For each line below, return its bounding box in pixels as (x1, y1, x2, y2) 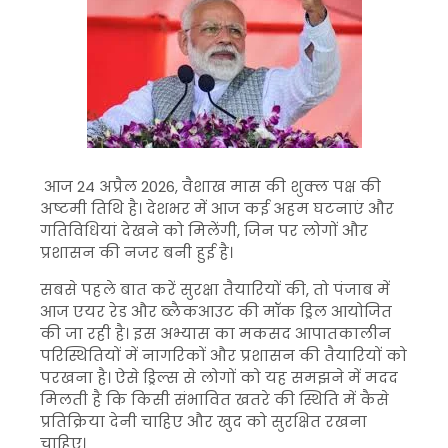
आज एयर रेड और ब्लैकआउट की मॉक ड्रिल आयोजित (40, 301, 392, 322)
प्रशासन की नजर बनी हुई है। (40, 242, 233, 263)
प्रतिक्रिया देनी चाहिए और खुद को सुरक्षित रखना (40, 411, 367, 432)
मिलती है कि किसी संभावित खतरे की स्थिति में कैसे (40, 389, 389, 410)
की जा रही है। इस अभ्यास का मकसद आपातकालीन (40, 323, 391, 344)
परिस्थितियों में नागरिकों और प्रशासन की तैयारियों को (40, 345, 407, 366)
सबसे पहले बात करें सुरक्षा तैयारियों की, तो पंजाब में (40, 279, 390, 300)
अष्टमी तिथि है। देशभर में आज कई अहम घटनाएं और (40, 198, 394, 219)
